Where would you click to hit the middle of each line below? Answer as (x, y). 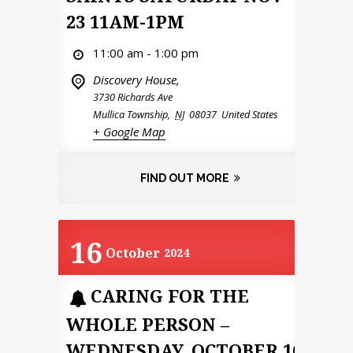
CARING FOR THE (169, 296)
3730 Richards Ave (133, 97)
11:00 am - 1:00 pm (146, 52)
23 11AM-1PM (125, 21)
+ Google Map (129, 131)
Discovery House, (136, 79)
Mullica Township (130, 114)
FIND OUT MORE (184, 178)
